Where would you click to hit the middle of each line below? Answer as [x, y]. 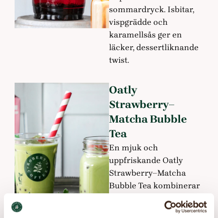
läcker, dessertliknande [154, 47]
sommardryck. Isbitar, [152, 9]
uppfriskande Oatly [146, 160]
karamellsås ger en [145, 34]
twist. [119, 60]
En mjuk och [134, 147]
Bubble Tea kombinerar [154, 185]
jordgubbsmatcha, [144, 210]
